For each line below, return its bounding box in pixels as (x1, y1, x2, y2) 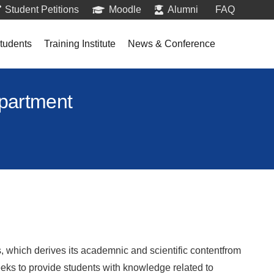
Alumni (167, 4, 198, 15)
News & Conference (127, 39, 215, 49)
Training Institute (43, 39, 116, 49)
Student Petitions (5, 4, 80, 15)
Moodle (108, 4, 141, 15)
